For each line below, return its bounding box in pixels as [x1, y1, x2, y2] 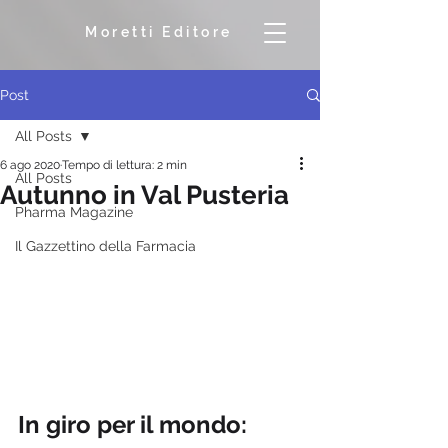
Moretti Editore [85, 24, 233, 40]
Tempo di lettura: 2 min [62, 158, 187, 172]
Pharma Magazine [15, 204, 133, 220]
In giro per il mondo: [18, 410, 253, 440]
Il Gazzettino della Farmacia [15, 238, 196, 254]
